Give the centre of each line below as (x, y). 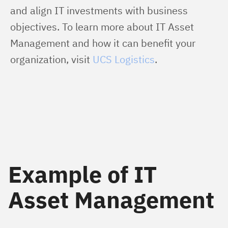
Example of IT (82, 174)
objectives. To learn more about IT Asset (103, 27)
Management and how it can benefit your (104, 43)
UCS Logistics (124, 59)
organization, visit (51, 59)
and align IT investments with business (100, 10)
